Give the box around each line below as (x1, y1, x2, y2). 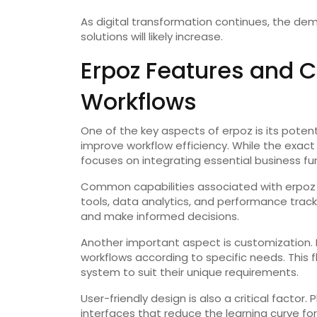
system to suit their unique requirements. (81, 265, 299, 280)
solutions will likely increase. (81, 29, 223, 45)
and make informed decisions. (81, 209, 239, 224)
